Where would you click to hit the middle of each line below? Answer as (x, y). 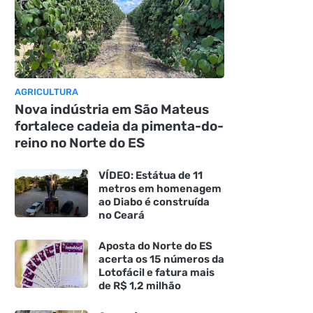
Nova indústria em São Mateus (111, 109)
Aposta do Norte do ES (155, 246)
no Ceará (121, 215)
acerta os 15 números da (161, 259)
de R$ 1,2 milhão (139, 285)
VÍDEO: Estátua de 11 (150, 175)
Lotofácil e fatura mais (156, 272)
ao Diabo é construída (154, 202)
